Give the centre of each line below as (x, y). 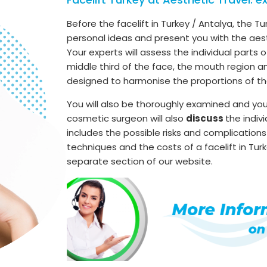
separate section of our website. (140, 161)
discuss (206, 118)
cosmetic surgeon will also (126, 118)
